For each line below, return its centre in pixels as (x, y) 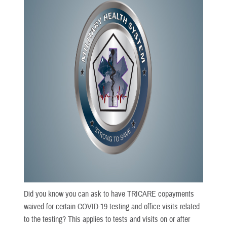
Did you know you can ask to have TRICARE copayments (109, 194)
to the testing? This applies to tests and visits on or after (107, 219)
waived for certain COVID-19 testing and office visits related (112, 206)
